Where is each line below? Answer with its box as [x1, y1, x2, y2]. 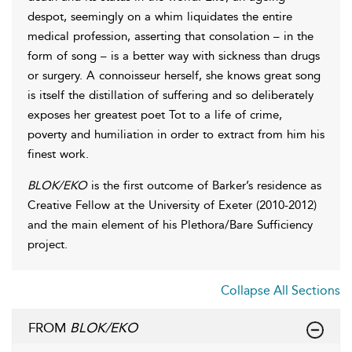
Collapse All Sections [221, 282, 340, 298]
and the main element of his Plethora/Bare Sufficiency [27, 217, 313, 232]
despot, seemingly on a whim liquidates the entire [27, 9, 292, 24]
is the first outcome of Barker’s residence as [87, 178, 321, 192]
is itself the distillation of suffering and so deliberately [27, 87, 313, 102]
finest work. [27, 146, 89, 161]
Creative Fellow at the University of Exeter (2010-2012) [27, 197, 317, 212]
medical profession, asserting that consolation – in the [27, 28, 313, 43]
